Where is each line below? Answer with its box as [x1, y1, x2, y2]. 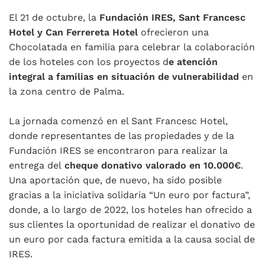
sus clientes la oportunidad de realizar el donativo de [9, 219, 255, 230]
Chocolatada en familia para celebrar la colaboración [9, 41, 255, 53]
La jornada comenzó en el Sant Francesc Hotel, [9, 115, 228, 127]
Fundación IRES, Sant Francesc [99, 12, 245, 23]
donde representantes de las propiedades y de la [9, 130, 234, 141]
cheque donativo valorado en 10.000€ [62, 160, 241, 171]
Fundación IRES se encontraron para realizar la [9, 145, 228, 156]
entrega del [9, 160, 62, 171]
